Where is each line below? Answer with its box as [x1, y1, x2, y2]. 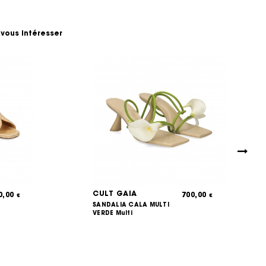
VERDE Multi [93, 209, 132, 217]
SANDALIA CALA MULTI [93, 201, 169, 208]
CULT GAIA [93, 189, 137, 198]
